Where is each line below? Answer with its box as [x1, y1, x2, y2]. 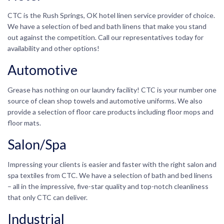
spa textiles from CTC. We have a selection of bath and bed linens [7, 170, 212, 179]
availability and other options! [7, 43, 99, 52]
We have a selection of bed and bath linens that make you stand [7, 21, 206, 30]
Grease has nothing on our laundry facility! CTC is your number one [7, 85, 216, 94]
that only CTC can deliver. [7, 192, 89, 201]
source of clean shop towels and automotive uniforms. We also [7, 96, 202, 105]
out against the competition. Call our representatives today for [7, 32, 203, 41]
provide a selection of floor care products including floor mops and [7, 107, 213, 116]
